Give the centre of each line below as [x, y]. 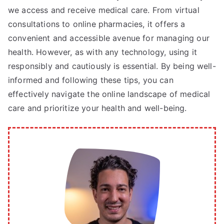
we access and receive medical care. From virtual [104, 10]
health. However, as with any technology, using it [102, 52]
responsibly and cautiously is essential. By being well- [112, 66]
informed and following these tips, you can [91, 80]
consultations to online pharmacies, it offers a [97, 24]
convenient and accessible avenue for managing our [109, 38]
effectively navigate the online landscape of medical [109, 94]
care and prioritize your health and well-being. [97, 108]
